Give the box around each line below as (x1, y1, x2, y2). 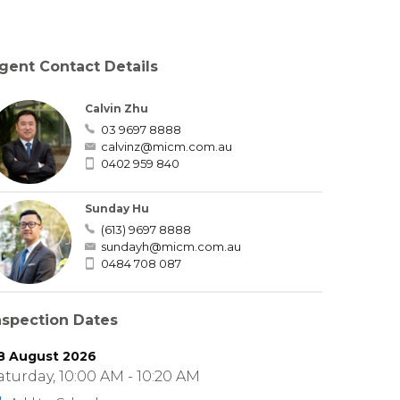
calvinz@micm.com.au (100, 139, 232, 154)
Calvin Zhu (84, 102, 148, 115)
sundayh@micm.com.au (100, 238, 241, 254)
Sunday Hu (84, 201, 149, 215)
